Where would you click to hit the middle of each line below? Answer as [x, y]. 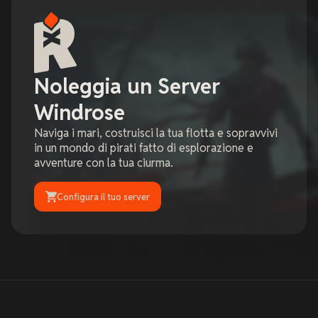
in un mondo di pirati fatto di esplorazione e [144, 148]
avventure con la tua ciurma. [104, 163]
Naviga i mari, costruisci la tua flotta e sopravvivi [156, 133]
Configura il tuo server [103, 197]
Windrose [79, 113]
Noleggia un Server [127, 87]
